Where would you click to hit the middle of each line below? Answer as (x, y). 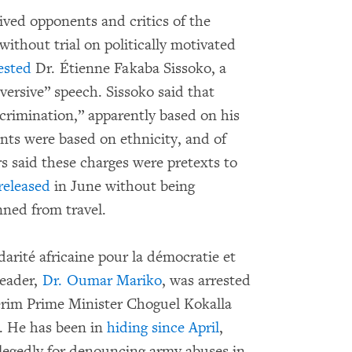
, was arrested (206, 281)
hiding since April (163, 328)
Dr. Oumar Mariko (102, 281)
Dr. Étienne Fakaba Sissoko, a (129, 69)
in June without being (123, 187)
